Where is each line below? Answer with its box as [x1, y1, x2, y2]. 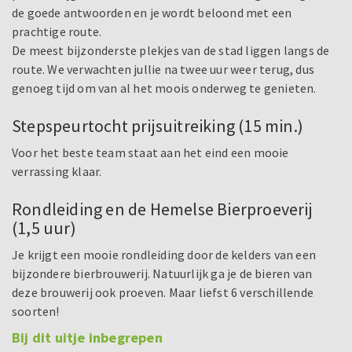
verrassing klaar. [12, 163, 102, 180]
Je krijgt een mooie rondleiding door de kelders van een [12, 247, 317, 263]
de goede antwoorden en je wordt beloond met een [12, 5, 292, 21]
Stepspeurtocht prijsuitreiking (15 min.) [12, 115, 303, 137]
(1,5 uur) [12, 217, 76, 240]
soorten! [12, 303, 60, 320]
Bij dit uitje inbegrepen [12, 328, 163, 347]
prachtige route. [12, 24, 102, 40]
